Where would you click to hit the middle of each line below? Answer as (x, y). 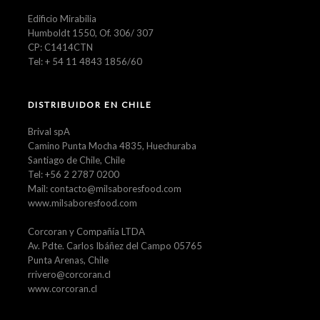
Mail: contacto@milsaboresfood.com (105, 188)
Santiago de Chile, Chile (76, 160)
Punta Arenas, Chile (68, 260)
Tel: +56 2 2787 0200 (74, 174)
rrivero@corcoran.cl (69, 274)
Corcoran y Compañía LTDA (86, 231)
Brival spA (49, 131)
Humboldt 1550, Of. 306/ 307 (91, 32)
